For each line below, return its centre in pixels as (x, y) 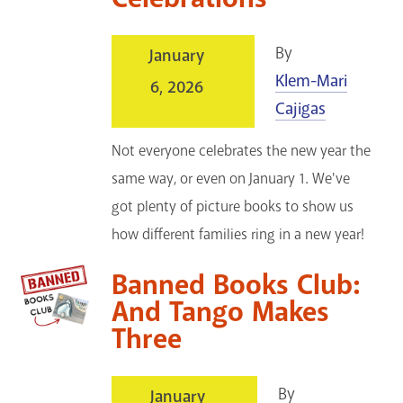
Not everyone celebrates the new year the (242, 151)
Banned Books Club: (236, 286)
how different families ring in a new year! (238, 235)
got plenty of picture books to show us (233, 207)
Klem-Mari (312, 81)
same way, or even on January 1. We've (231, 179)
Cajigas (301, 109)
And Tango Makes (221, 313)
